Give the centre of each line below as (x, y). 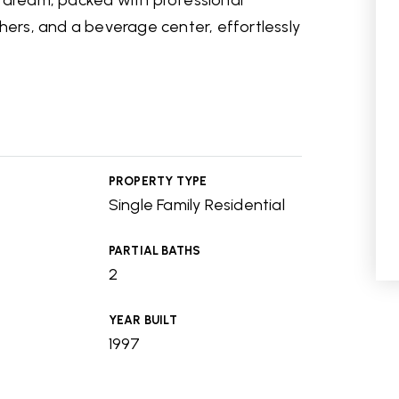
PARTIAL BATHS (155, 250)
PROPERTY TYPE (158, 181)
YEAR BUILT (142, 320)
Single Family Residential (196, 205)
